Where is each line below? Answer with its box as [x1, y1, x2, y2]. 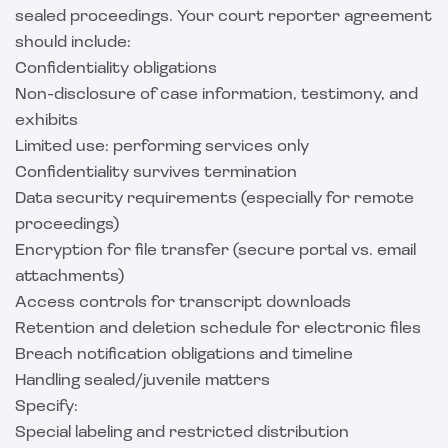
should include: [15, 35, 131, 51]
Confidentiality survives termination [15, 165, 297, 181]
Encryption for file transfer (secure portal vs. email [15, 243, 416, 259]
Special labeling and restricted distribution [15, 425, 349, 441]
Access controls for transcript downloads [15, 295, 351, 311]
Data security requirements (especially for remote [15, 191, 414, 207]
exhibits [15, 113, 78, 129]
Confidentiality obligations [15, 61, 217, 77]
